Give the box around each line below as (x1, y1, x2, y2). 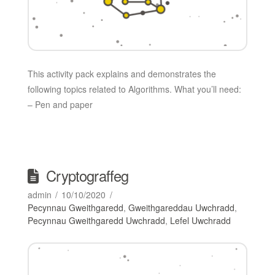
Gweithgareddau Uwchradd (128, 201, 234, 214)
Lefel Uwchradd (169, 214, 231, 227)
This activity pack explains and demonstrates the (27, 67, 216, 80)
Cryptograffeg (46, 165, 129, 186)
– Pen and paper (27, 98, 93, 110)
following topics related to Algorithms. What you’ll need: (27, 82, 241, 95)
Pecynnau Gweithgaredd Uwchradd (27, 214, 165, 227)
